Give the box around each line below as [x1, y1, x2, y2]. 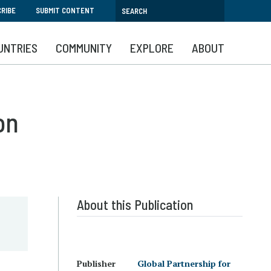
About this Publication [77, 196, 193, 213]
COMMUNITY [56, 41, 112, 55]
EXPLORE [130, 41, 174, 55]
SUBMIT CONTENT [36, 5, 94, 15]
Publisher [77, 258, 116, 269]
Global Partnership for [137, 258, 230, 269]
